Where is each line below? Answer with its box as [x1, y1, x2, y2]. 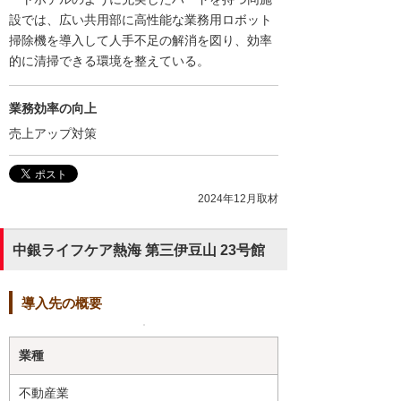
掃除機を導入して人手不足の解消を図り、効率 [9, 33, 272, 48]
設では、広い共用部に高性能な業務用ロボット [9, 13, 272, 28]
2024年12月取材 [198, 192, 278, 206]
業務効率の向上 [9, 101, 97, 116]
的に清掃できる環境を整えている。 [9, 54, 209, 69]
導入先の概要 [21, 294, 102, 311]
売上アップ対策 [9, 126, 97, 141]
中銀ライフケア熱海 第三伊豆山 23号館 [13, 243, 265, 259]
